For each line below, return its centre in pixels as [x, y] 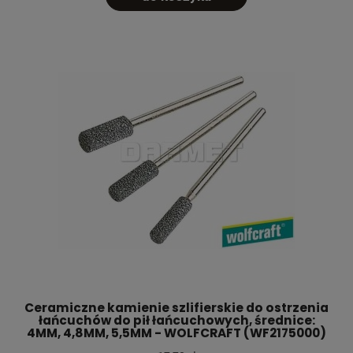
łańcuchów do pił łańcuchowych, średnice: [176, 321]
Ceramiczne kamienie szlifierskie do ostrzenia [176, 308]
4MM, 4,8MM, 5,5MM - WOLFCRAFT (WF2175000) [176, 333]
